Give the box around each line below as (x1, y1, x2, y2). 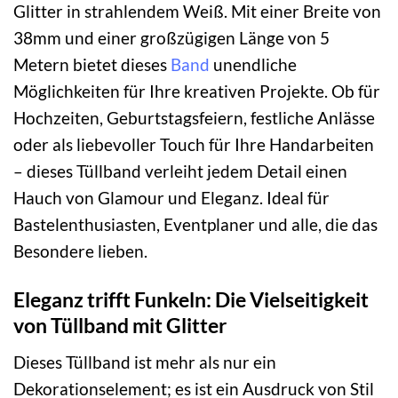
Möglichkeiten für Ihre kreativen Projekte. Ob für (13, 81, 380, 102)
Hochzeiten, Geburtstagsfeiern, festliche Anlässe (13, 107, 375, 129)
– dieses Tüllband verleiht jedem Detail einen (13, 161, 347, 182)
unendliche (210, 54, 297, 76)
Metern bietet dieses (13, 54, 171, 76)
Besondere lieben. (13, 241, 147, 262)
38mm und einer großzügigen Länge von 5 (13, 28, 330, 49)
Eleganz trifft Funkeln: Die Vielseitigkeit (13, 286, 369, 312)
